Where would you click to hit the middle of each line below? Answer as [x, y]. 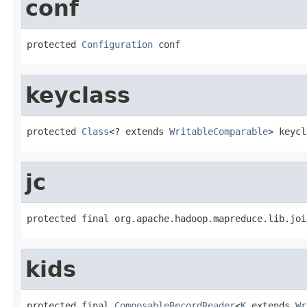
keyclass [78, 95]
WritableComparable [219, 131]
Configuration [117, 44]
